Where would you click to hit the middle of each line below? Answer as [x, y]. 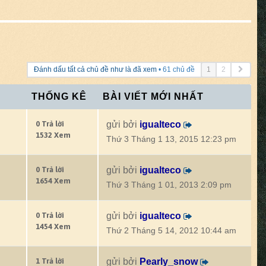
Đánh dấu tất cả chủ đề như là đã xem [95, 69]
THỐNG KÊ [59, 96]
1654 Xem [53, 181]
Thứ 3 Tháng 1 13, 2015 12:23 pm [171, 139]
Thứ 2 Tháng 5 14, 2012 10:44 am [171, 231]
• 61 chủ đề [175, 69]
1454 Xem [53, 227]
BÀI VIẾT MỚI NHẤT [153, 96]
